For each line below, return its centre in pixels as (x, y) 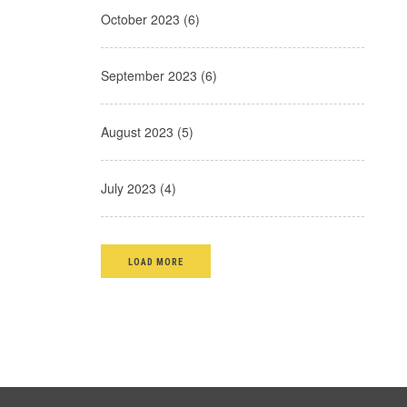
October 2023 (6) (150, 19)
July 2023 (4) (139, 188)
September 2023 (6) (159, 75)
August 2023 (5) (147, 131)
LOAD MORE (156, 262)
